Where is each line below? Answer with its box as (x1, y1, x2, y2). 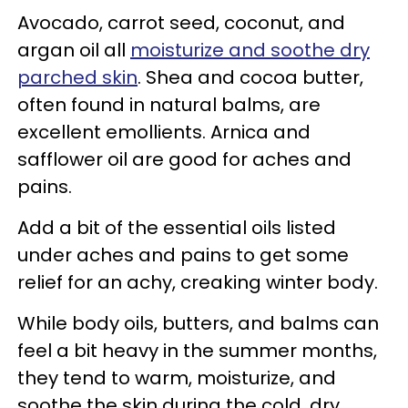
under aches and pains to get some (17, 241, 349, 268)
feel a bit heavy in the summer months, (17, 337, 377, 363)
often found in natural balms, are (17, 91, 321, 117)
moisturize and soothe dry (130, 36, 370, 63)
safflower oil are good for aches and (17, 146, 352, 172)
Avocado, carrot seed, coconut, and (17, 9, 345, 36)
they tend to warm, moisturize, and (17, 364, 336, 391)
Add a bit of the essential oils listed (17, 214, 336, 240)
